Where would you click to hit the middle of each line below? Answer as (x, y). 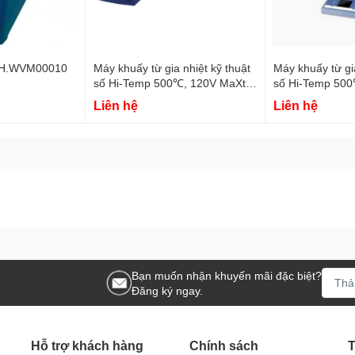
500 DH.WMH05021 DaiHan (164, 97)
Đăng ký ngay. (167, 290)
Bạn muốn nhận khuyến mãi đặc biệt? (227, 275)
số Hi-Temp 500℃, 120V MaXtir (172, 82)
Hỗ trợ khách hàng (87, 345)
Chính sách (224, 345)
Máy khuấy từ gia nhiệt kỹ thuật (172, 67)
